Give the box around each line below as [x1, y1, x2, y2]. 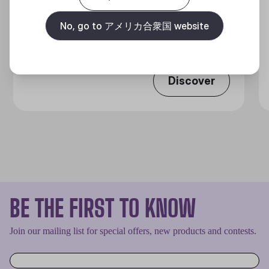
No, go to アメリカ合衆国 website [60, 19, 209, 32]
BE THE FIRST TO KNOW [10, 193, 196, 223]
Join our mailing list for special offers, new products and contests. [10, 225, 256, 236]
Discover [168, 74, 216, 87]
